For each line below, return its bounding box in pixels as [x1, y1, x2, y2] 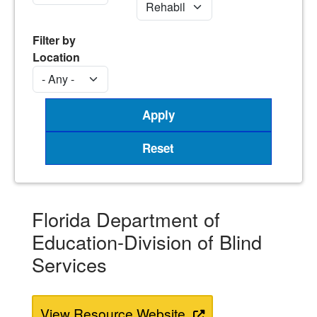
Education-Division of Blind [32, 227, 262, 255]
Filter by [33, 31, 76, 48]
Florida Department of [32, 204, 220, 233]
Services [32, 250, 107, 278]
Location [33, 48, 80, 65]
